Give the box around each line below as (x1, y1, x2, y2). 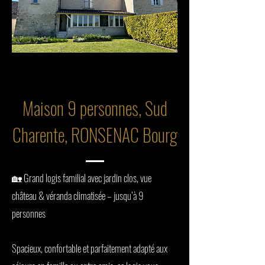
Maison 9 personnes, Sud (22, 95, 167, 121)
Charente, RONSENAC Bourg (12, 121, 177, 148)
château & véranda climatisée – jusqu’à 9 (12, 188, 144, 203)
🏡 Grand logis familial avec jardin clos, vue (12, 170, 151, 185)
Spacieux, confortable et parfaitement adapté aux (12, 241, 167, 256)
